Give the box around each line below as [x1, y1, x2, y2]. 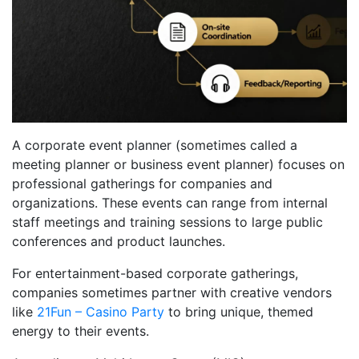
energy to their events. [12, 322, 149, 339]
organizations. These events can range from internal [12, 194, 328, 211]
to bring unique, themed [164, 303, 313, 320]
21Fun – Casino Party [37, 303, 164, 320]
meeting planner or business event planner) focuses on [12, 155, 345, 172]
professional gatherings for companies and [12, 175, 272, 192]
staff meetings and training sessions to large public [12, 213, 323, 230]
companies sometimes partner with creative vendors [12, 284, 332, 301]
